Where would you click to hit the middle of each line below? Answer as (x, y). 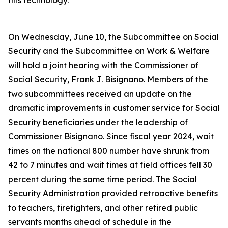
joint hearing (75, 65)
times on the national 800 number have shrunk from (109, 151)
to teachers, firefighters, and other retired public (103, 208)
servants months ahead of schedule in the (90, 222)
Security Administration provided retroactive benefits (113, 193)
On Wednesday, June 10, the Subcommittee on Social (113, 37)
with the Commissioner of (149, 65)
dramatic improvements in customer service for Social (114, 108)
